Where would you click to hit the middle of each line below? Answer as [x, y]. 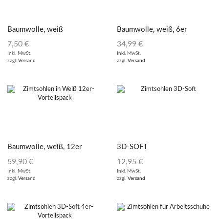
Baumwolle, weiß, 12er [44, 147]
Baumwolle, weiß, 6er [152, 29]
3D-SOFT [132, 147]
